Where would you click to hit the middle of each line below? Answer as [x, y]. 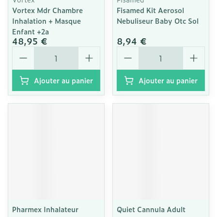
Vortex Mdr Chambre [47, 10]
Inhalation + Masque [46, 21]
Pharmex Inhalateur [45, 209]
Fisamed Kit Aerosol [150, 10]
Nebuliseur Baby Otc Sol [158, 21]
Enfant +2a [31, 31]
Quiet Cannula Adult [151, 209]
